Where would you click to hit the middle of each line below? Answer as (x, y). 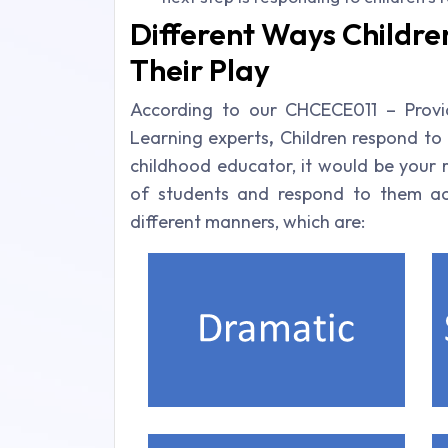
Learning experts (200, 137)
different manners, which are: (247, 221)
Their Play (200, 70)
